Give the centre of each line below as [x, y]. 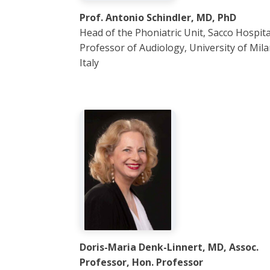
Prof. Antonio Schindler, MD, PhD [158, 17]
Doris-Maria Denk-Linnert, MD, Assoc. [169, 247]
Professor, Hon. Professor [141, 262]
